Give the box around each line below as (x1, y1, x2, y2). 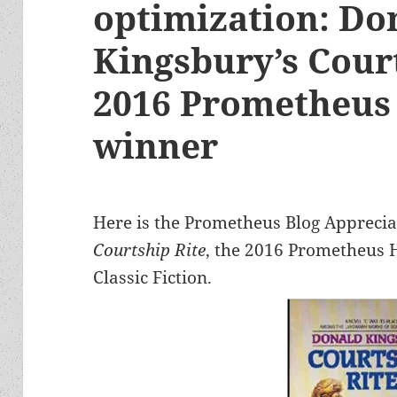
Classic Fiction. (93, 266, 213, 290)
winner (93, 121, 219, 169)
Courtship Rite (93, 238, 206, 262)
